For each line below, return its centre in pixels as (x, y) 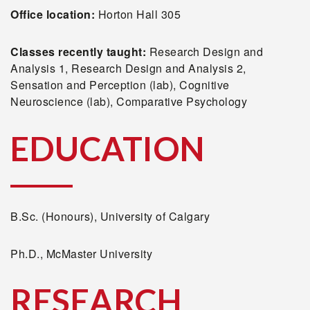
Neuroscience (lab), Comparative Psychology (129, 101)
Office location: (54, 14)
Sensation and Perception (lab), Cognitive (120, 85)
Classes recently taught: (80, 52)
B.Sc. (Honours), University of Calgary (110, 216)
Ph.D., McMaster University (81, 254)
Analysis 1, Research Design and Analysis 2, (128, 68)
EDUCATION (108, 148)
